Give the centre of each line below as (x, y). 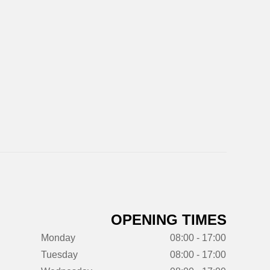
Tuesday (59, 255)
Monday (58, 238)
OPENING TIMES (168, 220)
